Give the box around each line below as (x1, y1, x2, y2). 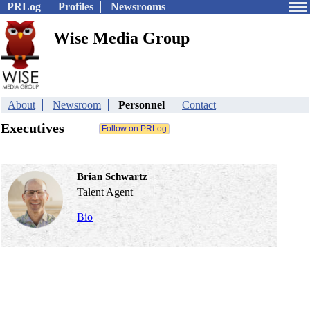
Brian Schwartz (77, 171, 147, 182)
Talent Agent (77, 186, 133, 198)
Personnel (118, 99, 165, 111)
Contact (182, 99, 216, 111)
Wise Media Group (53, 29, 190, 47)
